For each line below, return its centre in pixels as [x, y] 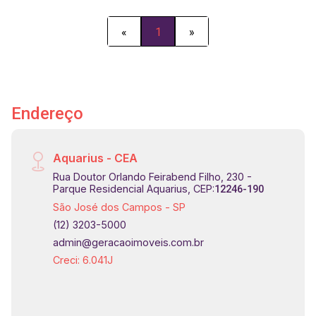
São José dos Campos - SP [120, 207]
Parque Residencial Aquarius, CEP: [134, 189]
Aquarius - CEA [96, 158]
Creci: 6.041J [83, 260]
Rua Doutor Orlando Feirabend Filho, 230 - [153, 177]
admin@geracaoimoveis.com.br [129, 243]
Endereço [47, 114]
